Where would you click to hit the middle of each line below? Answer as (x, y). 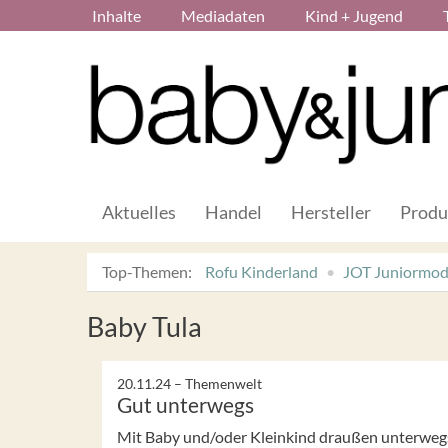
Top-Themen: (147, 271)
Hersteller (331, 211)
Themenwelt (223, 383)
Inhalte (116, 15)
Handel (233, 211)
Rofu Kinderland (261, 271)
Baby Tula (144, 326)
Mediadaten (223, 15)
